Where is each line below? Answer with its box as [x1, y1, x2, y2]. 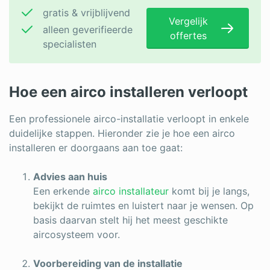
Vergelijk [168, 15, 208, 27]
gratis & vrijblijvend [43, 7, 130, 19]
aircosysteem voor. [33, 228, 120, 240]
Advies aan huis [33, 171, 107, 183]
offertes [169, 30, 207, 42]
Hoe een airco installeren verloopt [9, 83, 248, 101]
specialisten [43, 38, 96, 50]
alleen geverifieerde [43, 24, 133, 36]
